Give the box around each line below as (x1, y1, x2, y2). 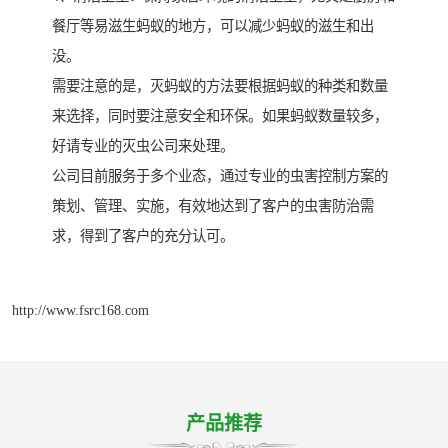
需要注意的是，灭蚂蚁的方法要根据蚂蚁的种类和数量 (52, 78, 388, 95)
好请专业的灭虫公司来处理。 (52, 138, 234, 155)
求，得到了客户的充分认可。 (52, 228, 234, 245)
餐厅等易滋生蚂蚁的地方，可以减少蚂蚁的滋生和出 (52, 18, 374, 35)
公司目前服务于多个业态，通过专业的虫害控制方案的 (52, 168, 388, 185)
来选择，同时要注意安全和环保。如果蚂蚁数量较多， (52, 108, 388, 125)
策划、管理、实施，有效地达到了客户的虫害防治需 (52, 198, 374, 215)
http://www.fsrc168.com (12, 302, 149, 319)
